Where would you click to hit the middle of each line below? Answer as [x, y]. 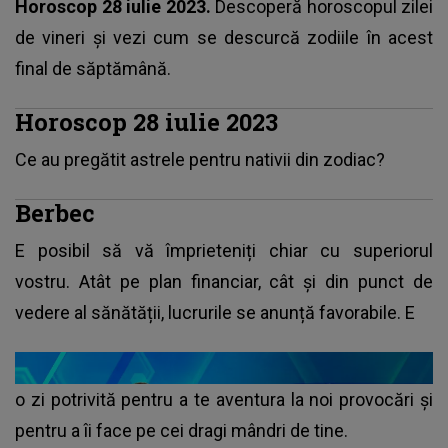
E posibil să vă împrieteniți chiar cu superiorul [224, 251]
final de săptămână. [95, 69]
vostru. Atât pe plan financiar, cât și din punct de [224, 282]
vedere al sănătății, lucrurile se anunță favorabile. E [215, 313]
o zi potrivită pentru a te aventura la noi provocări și [224, 400]
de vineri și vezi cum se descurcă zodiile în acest [224, 38]
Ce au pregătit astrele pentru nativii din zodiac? [200, 160]
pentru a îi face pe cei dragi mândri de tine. [181, 431]
